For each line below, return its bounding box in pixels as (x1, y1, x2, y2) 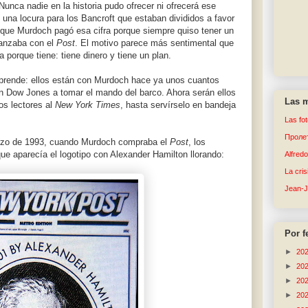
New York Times (55, 100, 120, 111)
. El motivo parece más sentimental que (75, 38, 234, 49)
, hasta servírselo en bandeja (120, 100, 236, 111)
